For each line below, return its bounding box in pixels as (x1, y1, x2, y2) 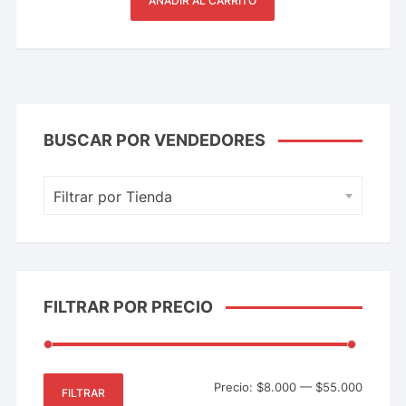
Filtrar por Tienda (53, 188, 173, 207)
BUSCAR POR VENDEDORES (43, 130, 266, 150)
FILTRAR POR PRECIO (43, 297, 214, 317)
